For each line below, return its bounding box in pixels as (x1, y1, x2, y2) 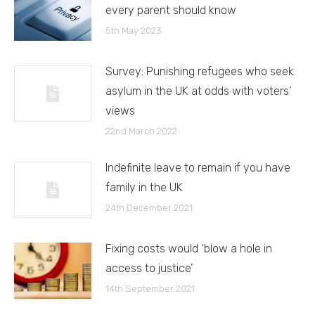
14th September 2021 (105, 283, 195, 294)
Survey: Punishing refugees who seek (105, 64, 294, 78)
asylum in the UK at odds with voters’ (105, 84, 291, 98)
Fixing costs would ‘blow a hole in (105, 241, 272, 255)
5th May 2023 (105, 25, 162, 36)
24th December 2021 (105, 202, 193, 213)
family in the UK (105, 180, 183, 194)
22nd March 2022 (105, 125, 177, 136)
